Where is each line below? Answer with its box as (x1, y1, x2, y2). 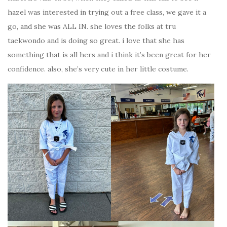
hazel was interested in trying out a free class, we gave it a (8, 7, 206, 17)
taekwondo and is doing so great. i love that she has (8, 35, 184, 45)
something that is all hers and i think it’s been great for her (8, 50, 211, 59)
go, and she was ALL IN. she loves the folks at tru (8, 21, 176, 31)
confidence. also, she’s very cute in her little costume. (8, 64, 188, 73)
